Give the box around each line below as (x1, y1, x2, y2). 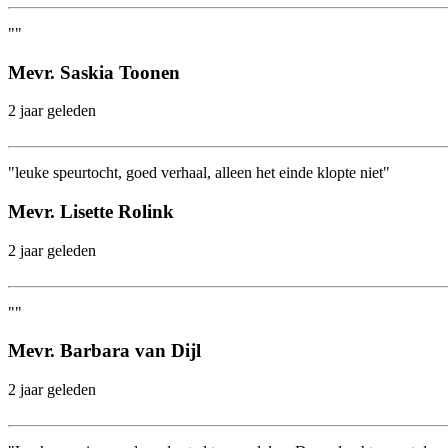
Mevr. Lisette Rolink (8, 201, 174, 223)
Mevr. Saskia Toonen (8, 61, 180, 83)
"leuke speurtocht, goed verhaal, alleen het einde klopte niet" (8, 164, 390, 182)
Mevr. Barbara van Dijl (8, 340, 201, 362)
